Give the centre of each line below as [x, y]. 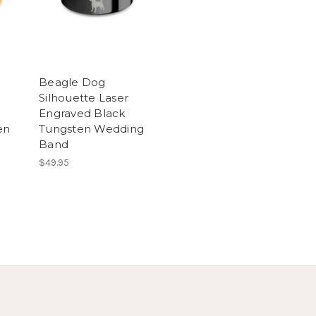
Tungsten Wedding [91, 129]
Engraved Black [82, 114]
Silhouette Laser [84, 98]
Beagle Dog [72, 83]
